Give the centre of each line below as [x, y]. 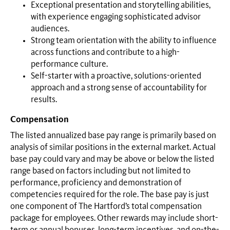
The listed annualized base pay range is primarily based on [113, 136]
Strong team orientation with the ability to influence [124, 40]
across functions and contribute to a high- [105, 52]
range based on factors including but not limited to [100, 171]
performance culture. [69, 64]
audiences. [50, 28]
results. [44, 99]
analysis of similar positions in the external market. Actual [113, 147]
